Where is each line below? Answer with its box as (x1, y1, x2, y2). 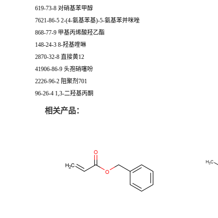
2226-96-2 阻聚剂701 (35, 77, 87, 85)
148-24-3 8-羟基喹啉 (35, 41, 86, 48)
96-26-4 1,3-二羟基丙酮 (35, 90, 93, 97)
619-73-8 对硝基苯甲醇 (35, 4, 93, 12)
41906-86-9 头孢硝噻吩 (35, 65, 93, 73)
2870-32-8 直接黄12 (35, 53, 84, 60)
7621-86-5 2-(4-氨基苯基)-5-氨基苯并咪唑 (35, 17, 140, 24)
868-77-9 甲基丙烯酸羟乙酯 (35, 29, 105, 36)
